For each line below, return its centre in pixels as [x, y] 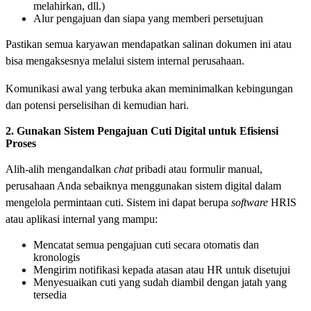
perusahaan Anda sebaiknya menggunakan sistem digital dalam [143, 186]
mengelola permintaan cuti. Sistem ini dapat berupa [118, 203]
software [250, 203]
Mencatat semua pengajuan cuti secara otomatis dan [146, 245]
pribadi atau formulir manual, [197, 169]
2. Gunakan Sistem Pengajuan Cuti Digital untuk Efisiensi [142, 131]
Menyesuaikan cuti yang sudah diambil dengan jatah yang [160, 283]
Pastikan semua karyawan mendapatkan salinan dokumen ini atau [149, 44]
